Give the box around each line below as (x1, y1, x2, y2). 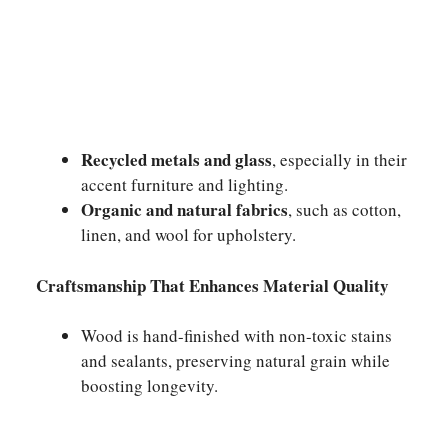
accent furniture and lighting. (81, 173, 288, 196)
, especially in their (272, 148, 407, 171)
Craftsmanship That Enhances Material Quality (30, 272, 389, 298)
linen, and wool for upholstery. (81, 223, 296, 246)
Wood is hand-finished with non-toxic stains (81, 324, 392, 347)
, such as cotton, (288, 198, 401, 221)
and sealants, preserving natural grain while (81, 349, 390, 372)
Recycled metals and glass (81, 147, 272, 172)
